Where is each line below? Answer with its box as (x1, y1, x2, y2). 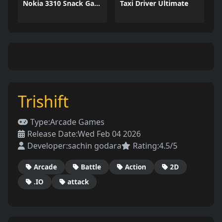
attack (67, 177, 89, 186)
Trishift (18, 91, 69, 112)
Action (125, 162, 146, 171)
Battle (81, 162, 101, 171)
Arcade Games (50, 116, 105, 127)
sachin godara (68, 140, 121, 151)
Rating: (133, 140, 159, 151)
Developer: (27, 140, 68, 151)
